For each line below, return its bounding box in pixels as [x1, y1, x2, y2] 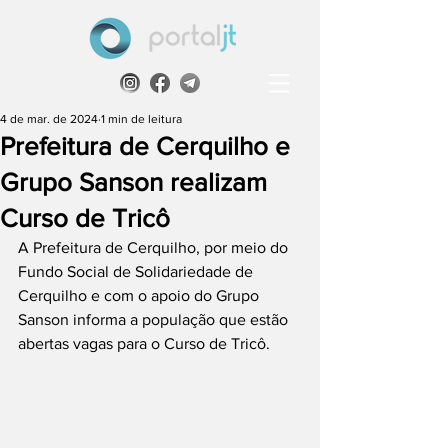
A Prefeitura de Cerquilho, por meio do [18, 239, 292, 256]
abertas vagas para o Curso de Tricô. [18, 335, 270, 352]
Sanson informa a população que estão [18, 311, 292, 328]
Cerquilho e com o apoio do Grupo [18, 287, 263, 304]
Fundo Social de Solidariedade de [18, 263, 257, 280]
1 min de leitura [101, 112, 182, 126]
